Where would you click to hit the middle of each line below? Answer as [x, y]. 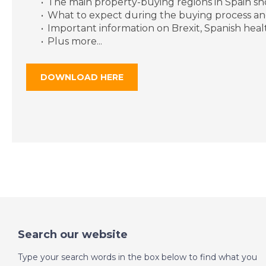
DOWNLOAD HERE [82, 77]
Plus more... [75, 41]
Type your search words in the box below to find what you [137, 257]
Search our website [73, 234]
